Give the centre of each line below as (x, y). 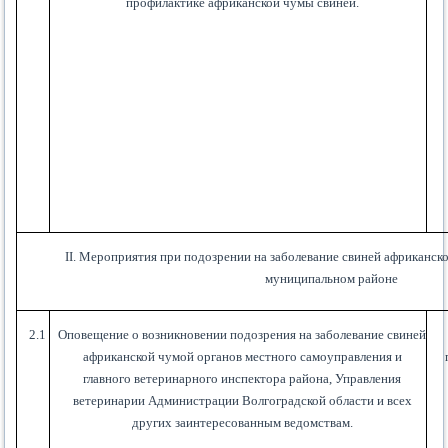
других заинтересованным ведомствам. (242, 423)
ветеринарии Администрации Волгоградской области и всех (242, 401)
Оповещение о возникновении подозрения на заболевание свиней (242, 335)
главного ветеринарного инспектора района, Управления (242, 379)
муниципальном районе (332, 279)
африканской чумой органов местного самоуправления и (242, 357)
